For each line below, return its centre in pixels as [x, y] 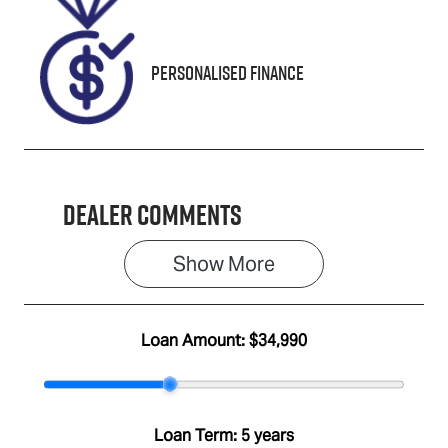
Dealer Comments [152, 214]
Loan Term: [197, 435]
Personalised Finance [227, 73]
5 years [267, 435]
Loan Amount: [195, 340]
